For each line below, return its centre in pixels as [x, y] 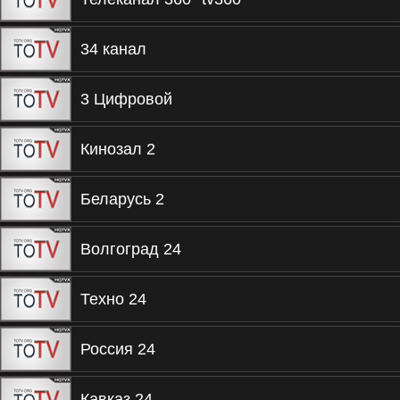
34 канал [113, 49]
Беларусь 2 [122, 199]
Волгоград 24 [131, 249]
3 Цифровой [126, 99]
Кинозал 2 [118, 149]
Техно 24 [113, 299]
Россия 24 [118, 349]
